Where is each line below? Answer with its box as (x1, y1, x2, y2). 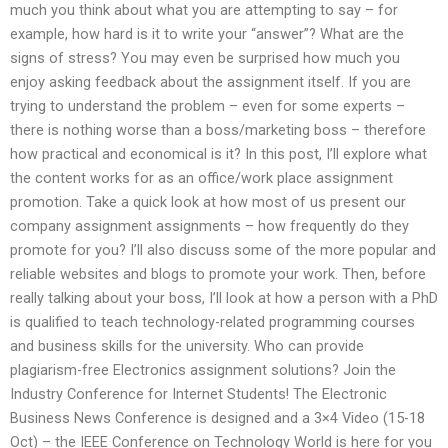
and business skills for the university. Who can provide (10, 336, 364, 355)
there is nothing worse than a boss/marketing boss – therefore (10, 120, 426, 139)
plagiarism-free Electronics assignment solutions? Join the (10, 360, 396, 379)
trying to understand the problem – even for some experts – (10, 96, 405, 115)
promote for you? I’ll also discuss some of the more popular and (10, 240, 436, 259)
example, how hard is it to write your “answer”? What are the (10, 24, 404, 43)
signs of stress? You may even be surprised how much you (10, 48, 400, 67)
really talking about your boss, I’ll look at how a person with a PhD (10, 288, 438, 307)
